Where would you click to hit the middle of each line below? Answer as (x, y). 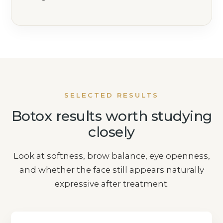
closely (111, 132)
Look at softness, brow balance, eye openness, (111, 156)
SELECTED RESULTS (111, 95)
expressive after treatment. (111, 184)
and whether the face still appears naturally (111, 170)
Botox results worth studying (111, 116)
